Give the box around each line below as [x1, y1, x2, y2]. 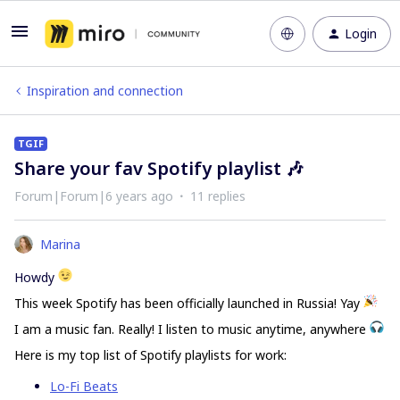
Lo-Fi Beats [50, 378, 118, 395]
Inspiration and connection [27, 82, 183, 99]
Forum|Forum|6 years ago [14, 187, 173, 204]
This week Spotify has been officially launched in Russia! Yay [14, 295, 363, 312]
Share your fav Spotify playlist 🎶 [14, 156, 304, 180]
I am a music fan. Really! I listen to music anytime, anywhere [14, 321, 370, 337]
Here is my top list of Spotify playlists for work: [14, 346, 287, 363]
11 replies [190, 187, 246, 204]
